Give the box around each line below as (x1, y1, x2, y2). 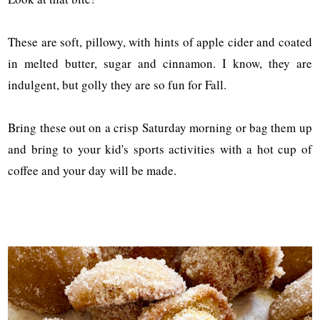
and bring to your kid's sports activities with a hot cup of (8, 141, 312, 158)
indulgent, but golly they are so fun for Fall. (8, 76, 227, 94)
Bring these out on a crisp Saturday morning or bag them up (8, 119, 312, 136)
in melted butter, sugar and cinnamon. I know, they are (8, 55, 312, 72)
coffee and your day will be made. (8, 162, 177, 179)
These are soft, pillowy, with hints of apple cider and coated (8, 34, 312, 51)
